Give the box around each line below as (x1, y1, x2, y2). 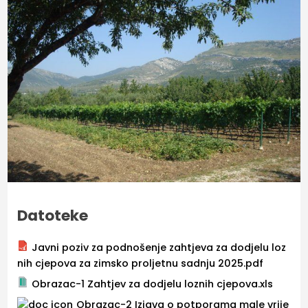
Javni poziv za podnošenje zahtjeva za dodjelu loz (32, 240, 287, 254)
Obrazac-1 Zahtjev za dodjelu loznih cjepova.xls (32, 277, 274, 291)
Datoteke (17, 204, 89, 226)
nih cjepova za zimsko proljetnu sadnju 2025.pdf (17, 256, 264, 270)
